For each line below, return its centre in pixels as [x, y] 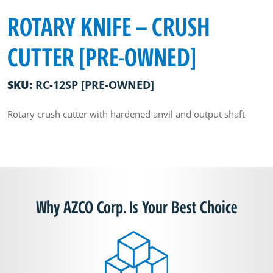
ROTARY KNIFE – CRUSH [109, 27]
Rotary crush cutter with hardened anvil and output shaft [126, 114]
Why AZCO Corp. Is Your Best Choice [136, 207]
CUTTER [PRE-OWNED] [102, 57]
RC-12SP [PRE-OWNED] [95, 84]
